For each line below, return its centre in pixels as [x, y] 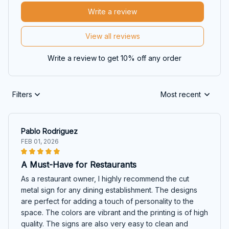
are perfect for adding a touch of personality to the [107, 201]
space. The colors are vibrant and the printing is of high [114, 212]
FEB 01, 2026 [40, 141]
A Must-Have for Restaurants [79, 164]
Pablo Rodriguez [49, 131]
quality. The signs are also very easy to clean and [105, 223]
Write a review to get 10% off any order [114, 58]
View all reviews [112, 36]
